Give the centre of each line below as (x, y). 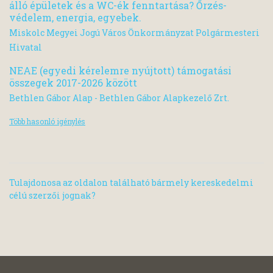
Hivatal (26, 48)
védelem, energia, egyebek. (75, 18)
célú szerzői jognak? (52, 196)
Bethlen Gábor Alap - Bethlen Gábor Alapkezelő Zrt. (119, 98)
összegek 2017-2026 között (73, 83)
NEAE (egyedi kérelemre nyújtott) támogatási (120, 71)
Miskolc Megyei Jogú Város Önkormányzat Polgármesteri (134, 33)
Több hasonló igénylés (47, 122)
